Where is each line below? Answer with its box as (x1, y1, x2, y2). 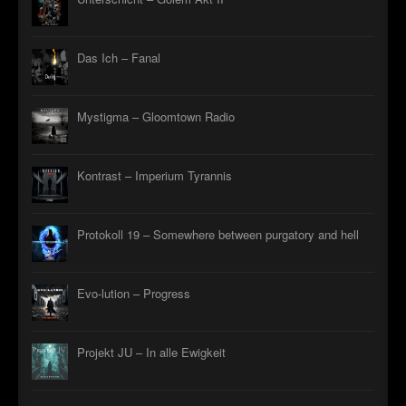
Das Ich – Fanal (77, 48, 160, 66)
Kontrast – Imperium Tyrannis (77, 166, 232, 184)
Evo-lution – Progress (77, 284, 190, 302)
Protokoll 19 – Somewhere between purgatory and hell (77, 225, 359, 243)
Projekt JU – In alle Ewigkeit (77, 343, 226, 361)
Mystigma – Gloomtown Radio (77, 107, 235, 125)
